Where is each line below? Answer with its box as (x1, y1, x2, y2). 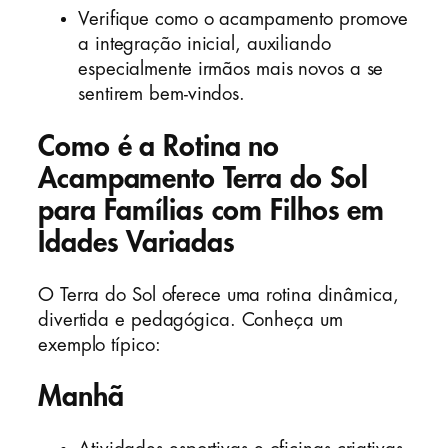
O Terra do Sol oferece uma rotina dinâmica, (38, 285, 399, 304)
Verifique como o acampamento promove (78, 10, 409, 29)
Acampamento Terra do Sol (38, 163, 368, 193)
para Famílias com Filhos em (38, 195, 385, 225)
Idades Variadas (38, 227, 235, 257)
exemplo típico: (38, 335, 161, 354)
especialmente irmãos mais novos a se (78, 60, 384, 79)
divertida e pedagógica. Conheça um (38, 310, 343, 329)
